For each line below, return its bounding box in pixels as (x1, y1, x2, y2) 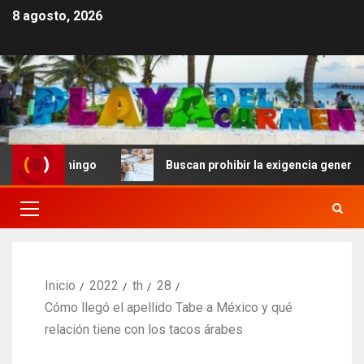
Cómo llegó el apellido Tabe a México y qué (45, 300, 292, 316)
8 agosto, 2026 (12, 8, 102, 24)
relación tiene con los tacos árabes (45, 322, 243, 338)
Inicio (45, 278, 76, 294)
